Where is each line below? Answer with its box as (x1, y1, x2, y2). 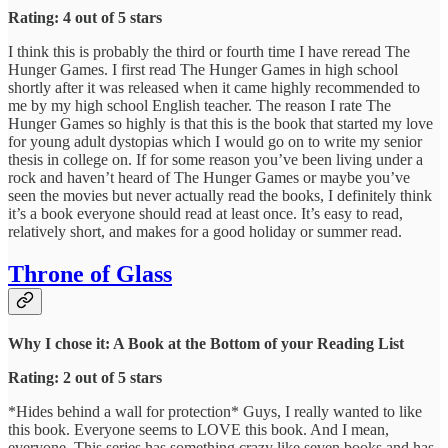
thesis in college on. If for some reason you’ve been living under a (8, 150, 423, 168)
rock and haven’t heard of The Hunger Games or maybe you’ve (8, 168, 410, 186)
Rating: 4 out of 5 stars (8, 8, 162, 26)
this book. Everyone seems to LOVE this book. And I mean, (8, 420, 389, 438)
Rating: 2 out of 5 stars (8, 368, 162, 386)
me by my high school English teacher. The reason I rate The (8, 96, 391, 114)
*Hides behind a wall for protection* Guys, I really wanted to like (8, 402, 422, 420)
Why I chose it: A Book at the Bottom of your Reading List (8, 334, 404, 352)
